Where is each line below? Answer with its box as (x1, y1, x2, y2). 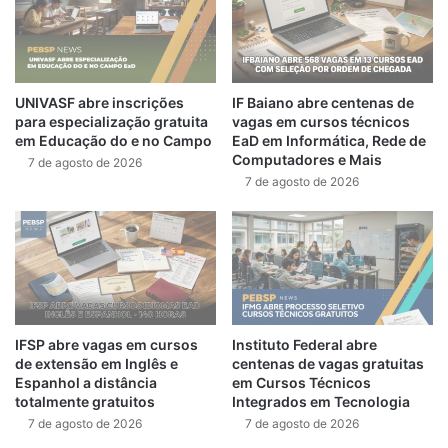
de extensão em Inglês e (15, 354, 178, 372)
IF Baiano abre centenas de (232, 94, 414, 112)
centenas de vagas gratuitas (232, 354, 424, 372)
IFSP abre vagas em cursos (15, 335, 198, 353)
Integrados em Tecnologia (232, 392, 410, 410)
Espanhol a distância (15, 373, 157, 391)
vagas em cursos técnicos (232, 113, 410, 131)
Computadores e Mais (232, 151, 382, 169)
